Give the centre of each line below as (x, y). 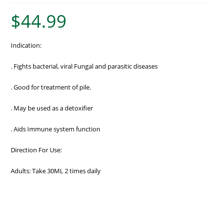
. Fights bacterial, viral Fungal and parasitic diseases (84, 66)
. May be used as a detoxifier (52, 108)
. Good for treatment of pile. (51, 87)
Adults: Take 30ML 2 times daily (56, 171)
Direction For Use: (36, 150)
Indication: (26, 45)
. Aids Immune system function (56, 129)
